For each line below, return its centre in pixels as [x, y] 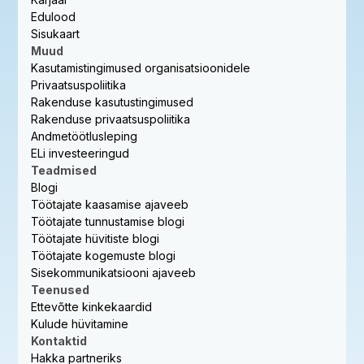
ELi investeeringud [80, 153]
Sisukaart [56, 33]
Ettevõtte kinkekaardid [92, 306]
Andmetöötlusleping [84, 136]
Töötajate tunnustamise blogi [108, 221]
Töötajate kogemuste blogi [104, 255]
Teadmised [64, 170]
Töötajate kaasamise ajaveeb [110, 204]
